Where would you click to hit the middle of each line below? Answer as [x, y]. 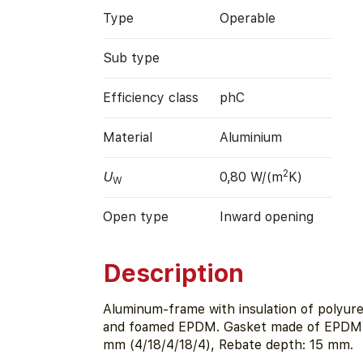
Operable [247, 18]
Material [127, 137]
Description [173, 273]
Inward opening [266, 216]
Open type [135, 216]
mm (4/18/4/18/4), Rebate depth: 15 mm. [228, 345]
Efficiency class [150, 97]
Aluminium [250, 137]
